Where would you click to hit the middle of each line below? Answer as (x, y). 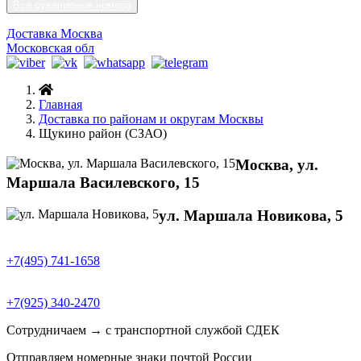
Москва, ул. (277, 164)
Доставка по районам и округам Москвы (151, 119)
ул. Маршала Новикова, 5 (251, 215)
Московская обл (50, 48)
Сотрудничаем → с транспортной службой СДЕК (143, 330)
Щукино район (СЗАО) (103, 134)
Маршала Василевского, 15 (103, 182)
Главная (60, 105)
